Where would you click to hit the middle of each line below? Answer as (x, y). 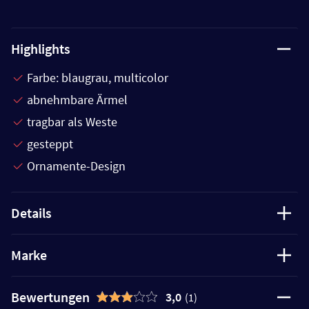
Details (31, 212)
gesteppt (50, 143)
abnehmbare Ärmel (77, 99)
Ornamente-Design (76, 166)
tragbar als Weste (72, 121)
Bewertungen (50, 297)
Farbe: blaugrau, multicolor (98, 77)
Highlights (41, 48)
